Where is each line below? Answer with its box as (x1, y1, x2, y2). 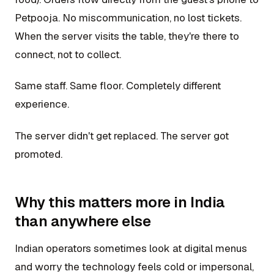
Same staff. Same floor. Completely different (15, 79, 221, 93)
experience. (15, 97, 69, 111)
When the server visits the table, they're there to (15, 29, 239, 43)
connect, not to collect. (15, 48, 121, 62)
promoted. (15, 147, 62, 161)
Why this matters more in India (15, 192, 225, 212)
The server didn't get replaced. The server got (15, 128, 229, 143)
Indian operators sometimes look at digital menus (15, 241, 247, 255)
